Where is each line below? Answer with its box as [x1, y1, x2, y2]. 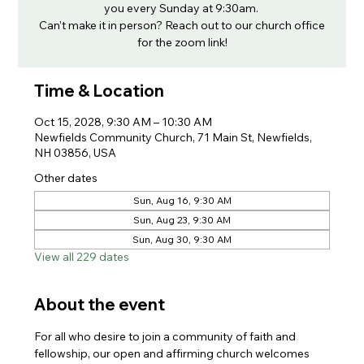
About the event [34, 294, 166, 314]
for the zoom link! [136, 35, 227, 50]
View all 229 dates [34, 249, 130, 264]
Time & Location [34, 80, 165, 101]
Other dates [34, 171, 98, 185]
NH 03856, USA [34, 145, 117, 160]
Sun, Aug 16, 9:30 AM [132, 194, 232, 206]
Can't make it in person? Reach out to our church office [39, 18, 325, 32]
